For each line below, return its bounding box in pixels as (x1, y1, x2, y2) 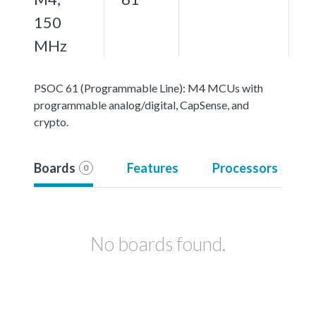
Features (126, 159, 178, 176)
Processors (212, 159, 278, 176)
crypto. (34, 114, 68, 128)
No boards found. (90, 231, 226, 255)
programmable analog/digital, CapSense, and (34, 97, 249, 111)
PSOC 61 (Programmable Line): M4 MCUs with (34, 80, 263, 95)
